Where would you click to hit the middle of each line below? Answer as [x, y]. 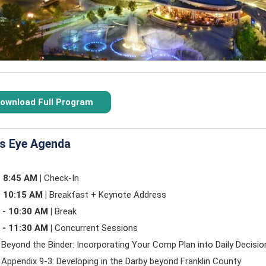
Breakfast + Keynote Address [107, 195]
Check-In [60, 178]
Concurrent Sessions [95, 228]
